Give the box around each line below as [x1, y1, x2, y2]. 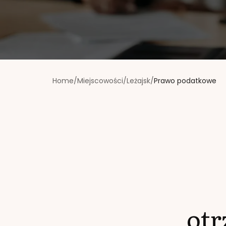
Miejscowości [77, 76, 123, 86]
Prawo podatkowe [154, 76, 216, 86]
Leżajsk [127, 76, 150, 86]
